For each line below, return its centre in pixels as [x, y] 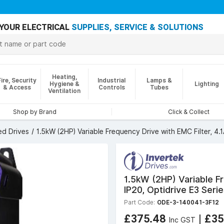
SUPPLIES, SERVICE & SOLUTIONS [137, 27]
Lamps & [159, 80]
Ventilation [64, 91]
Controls [111, 87]
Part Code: [139, 202]
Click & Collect [189, 112]
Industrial [112, 80]
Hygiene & [64, 84]
